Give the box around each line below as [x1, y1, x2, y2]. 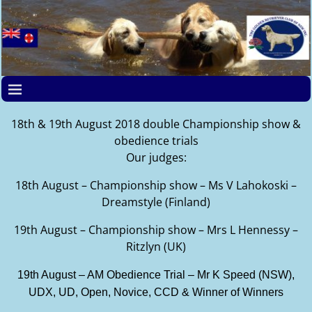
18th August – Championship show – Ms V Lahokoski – [15, 177, 297, 193]
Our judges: [125, 149, 187, 165]
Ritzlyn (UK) [126, 238, 186, 254]
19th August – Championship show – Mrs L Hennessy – [14, 221, 298, 237]
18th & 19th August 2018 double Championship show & [11, 116, 301, 132]
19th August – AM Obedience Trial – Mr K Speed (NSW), [17, 268, 295, 281]
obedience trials [114, 132, 198, 148]
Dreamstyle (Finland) [102, 194, 210, 210]
